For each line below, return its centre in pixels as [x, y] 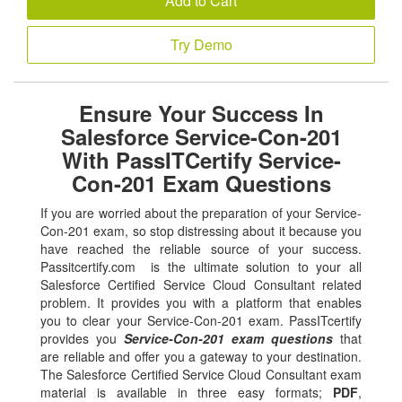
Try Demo [201, 45]
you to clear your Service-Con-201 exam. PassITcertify [201, 321]
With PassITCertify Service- [201, 160]
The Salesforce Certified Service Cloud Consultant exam [201, 375]
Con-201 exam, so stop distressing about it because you [201, 231]
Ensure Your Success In [201, 114]
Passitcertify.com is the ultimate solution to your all [201, 267]
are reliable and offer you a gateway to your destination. [201, 357]
